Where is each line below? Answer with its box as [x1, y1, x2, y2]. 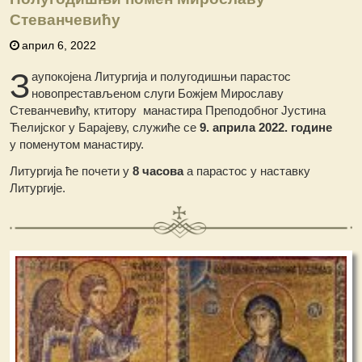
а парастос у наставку [183, 163, 311, 178]
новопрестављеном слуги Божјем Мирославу [32, 86, 284, 100]
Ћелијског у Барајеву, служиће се [10, 120, 200, 134]
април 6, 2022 [22, 38, 97, 52]
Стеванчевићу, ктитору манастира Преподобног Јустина [10, 103, 326, 117]
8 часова [133, 163, 184, 178]
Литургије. [10, 180, 66, 195]
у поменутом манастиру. [10, 137, 145, 151]
